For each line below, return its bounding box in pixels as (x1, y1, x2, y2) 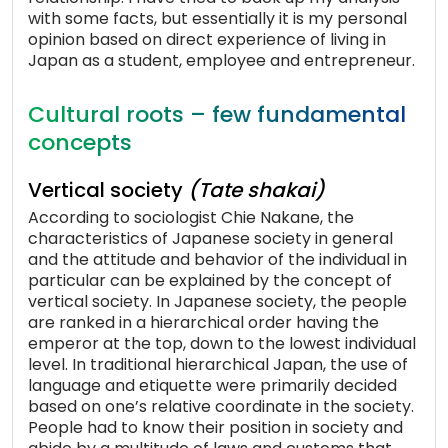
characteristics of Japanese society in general (28, 227, 393, 251)
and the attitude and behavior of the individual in (28, 248, 407, 272)
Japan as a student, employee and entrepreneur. (28, 49, 415, 73)
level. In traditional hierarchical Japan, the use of (28, 353, 408, 377)
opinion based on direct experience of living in (28, 28, 386, 52)
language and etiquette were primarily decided (28, 374, 397, 398)
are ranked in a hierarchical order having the (28, 311, 379, 335)
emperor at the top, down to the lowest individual (28, 332, 416, 356)
